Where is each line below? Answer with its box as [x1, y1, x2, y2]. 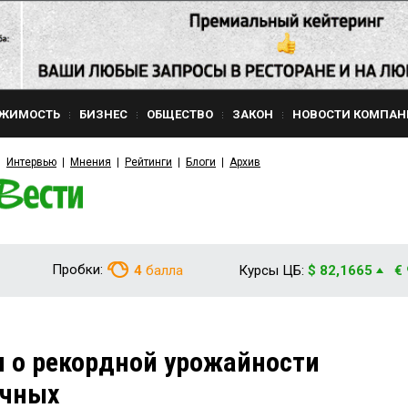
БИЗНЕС [79, 107, 127, 121]
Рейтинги [125, 156, 172, 168]
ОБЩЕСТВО [147, 107, 213, 121]
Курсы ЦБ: [239, 262, 304, 279]
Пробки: [52, 261, 103, 278]
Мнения [70, 156, 111, 168]
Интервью [6, 156, 56, 168]
